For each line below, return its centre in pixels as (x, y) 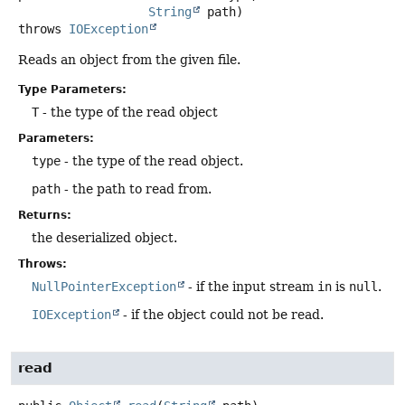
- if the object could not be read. (221, 315)
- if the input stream (251, 287)
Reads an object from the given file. (129, 60)
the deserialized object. (104, 238)
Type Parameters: (72, 90)
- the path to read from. (136, 189)
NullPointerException (104, 287)
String (170, 12)
